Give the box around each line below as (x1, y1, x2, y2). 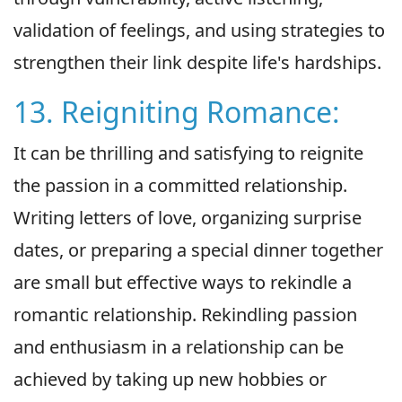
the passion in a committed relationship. (13, 173, 347, 198)
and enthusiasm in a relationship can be (13, 335, 344, 360)
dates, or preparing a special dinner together (13, 238, 383, 263)
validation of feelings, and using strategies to (13, 18, 385, 43)
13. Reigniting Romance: (13, 92, 340, 132)
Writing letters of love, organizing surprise (13, 205, 362, 231)
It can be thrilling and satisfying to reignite (13, 141, 363, 166)
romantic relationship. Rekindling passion (13, 302, 357, 328)
